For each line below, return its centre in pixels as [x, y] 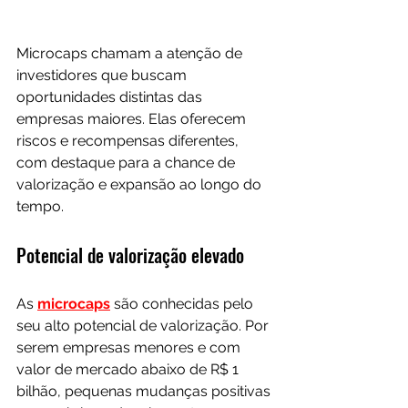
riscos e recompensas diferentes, [129, 140]
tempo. [40, 206]
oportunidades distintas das [111, 97]
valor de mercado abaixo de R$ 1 [129, 369]
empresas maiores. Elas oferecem [133, 118]
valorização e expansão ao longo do [141, 184]
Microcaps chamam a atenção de [131, 53]
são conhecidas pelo [184, 303]
